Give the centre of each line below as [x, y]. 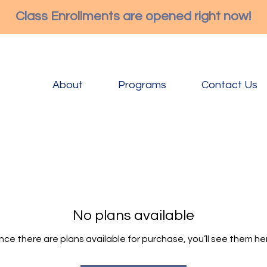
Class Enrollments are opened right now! [133, 16]
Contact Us [229, 85]
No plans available [133, 215]
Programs [142, 85]
